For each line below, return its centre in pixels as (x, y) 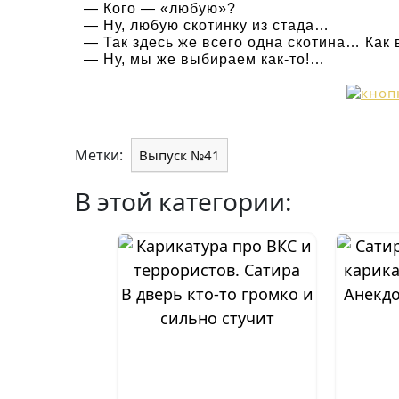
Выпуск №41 (179, 155)
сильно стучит (217, 318)
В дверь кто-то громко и (217, 294)
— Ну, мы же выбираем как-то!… (204, 59)
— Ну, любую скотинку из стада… (207, 25)
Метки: (101, 155)
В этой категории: (183, 201)
